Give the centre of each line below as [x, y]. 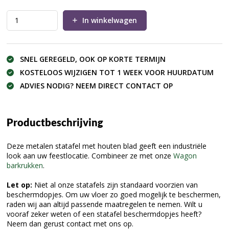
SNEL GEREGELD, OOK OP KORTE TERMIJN [93, 59]
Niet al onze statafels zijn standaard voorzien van [116, 185]
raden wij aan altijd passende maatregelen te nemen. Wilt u [105, 204]
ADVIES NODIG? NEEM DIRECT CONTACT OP [96, 85]
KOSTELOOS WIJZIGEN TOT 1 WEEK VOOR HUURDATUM [117, 72]
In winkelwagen [110, 20]
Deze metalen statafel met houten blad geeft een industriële [107, 146]
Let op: [20, 185]
